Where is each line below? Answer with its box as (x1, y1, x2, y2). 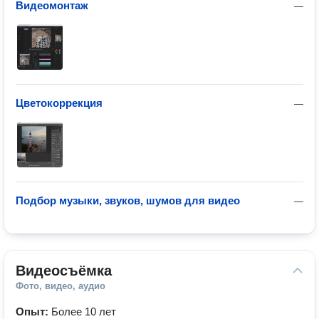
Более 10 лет (51, 305, 116, 318)
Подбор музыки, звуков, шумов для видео (16, 194, 240, 206)
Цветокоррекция (16, 97, 103, 109)
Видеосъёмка (16, 263, 112, 278)
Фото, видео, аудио (16, 281, 105, 291)
